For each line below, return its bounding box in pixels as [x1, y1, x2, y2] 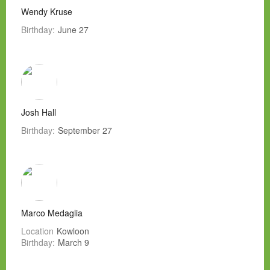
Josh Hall [21, 106, 56, 119]
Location [21, 225, 54, 237]
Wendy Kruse [21, 5, 72, 18]
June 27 [58, 24, 89, 36]
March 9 [58, 236, 89, 249]
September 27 [58, 124, 112, 137]
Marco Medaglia [21, 207, 83, 219]
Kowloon [57, 225, 89, 237]
